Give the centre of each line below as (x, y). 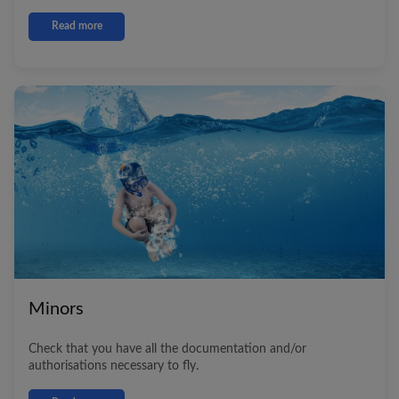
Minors (56, 309)
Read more (77, 26)
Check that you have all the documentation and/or (167, 349)
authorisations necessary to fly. (114, 366)
